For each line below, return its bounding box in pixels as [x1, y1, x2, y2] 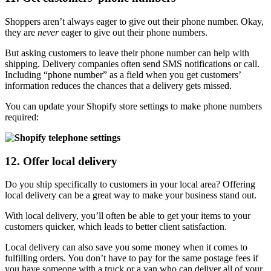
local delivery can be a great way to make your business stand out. [5, 190, 256, 201]
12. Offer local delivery [5, 154, 117, 168]
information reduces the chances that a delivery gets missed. [5, 80, 232, 91]
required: [5, 112, 39, 122]
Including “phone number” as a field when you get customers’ [5, 70, 241, 80]
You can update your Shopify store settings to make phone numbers [5, 101, 262, 111]
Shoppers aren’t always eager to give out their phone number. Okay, [5, 16, 264, 27]
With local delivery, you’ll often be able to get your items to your [5, 211, 250, 221]
